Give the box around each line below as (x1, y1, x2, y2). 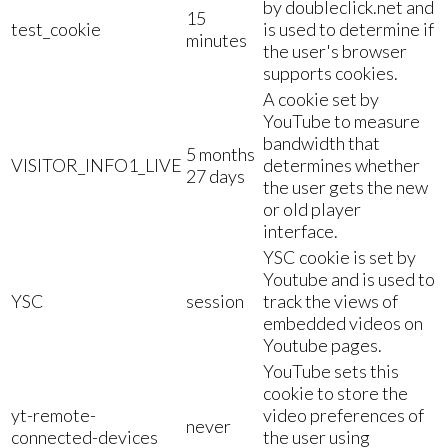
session (186, 289, 244, 312)
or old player (263, 197, 361, 220)
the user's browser (263, 39, 407, 62)
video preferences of (263, 403, 424, 426)
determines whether (263, 153, 420, 176)
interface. (263, 219, 338, 242)
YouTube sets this (263, 359, 399, 382)
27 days (186, 164, 245, 187)
